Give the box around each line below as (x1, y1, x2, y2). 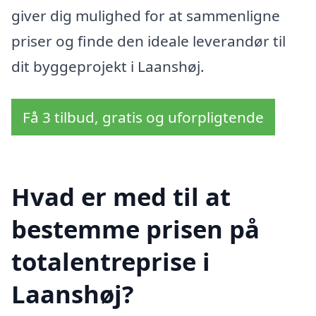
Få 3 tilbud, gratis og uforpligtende (23, 107, 264, 127)
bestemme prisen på (11, 212, 260, 246)
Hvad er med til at (11, 180, 231, 214)
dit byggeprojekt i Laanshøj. (11, 56, 205, 76)
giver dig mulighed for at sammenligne (11, 5, 280, 25)
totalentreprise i (11, 245, 210, 279)
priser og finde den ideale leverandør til (11, 30, 286, 51)
